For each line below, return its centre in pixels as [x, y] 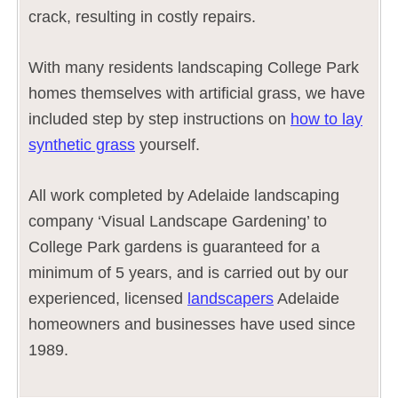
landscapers [231, 298]
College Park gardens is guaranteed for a [174, 247]
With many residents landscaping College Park [194, 67]
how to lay [326, 119]
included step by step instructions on [159, 119]
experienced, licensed [108, 298]
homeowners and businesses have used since [192, 324]
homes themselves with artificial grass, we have [197, 93]
